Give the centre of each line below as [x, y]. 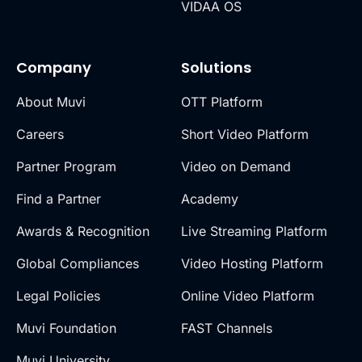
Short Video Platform [245, 134]
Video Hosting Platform [252, 263]
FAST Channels [227, 328]
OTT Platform [222, 101]
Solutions [216, 67]
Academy [210, 198]
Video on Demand [236, 166]
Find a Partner [59, 198]
